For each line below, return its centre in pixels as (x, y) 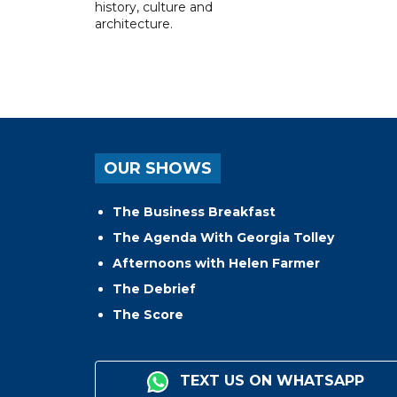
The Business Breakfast (194, 211)
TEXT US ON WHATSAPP (270, 380)
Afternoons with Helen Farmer (216, 263)
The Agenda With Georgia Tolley (223, 237)
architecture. (134, 23)
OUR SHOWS (158, 168)
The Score (148, 314)
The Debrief (154, 288)
